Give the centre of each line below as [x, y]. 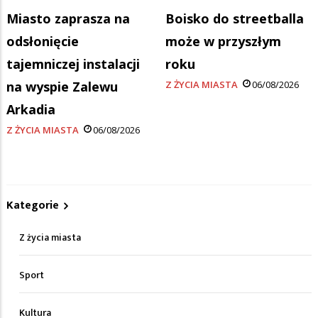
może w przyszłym [223, 41]
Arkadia [33, 109]
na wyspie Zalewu [62, 86]
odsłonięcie [43, 41]
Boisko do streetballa [235, 18]
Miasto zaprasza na [68, 18]
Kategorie [33, 205]
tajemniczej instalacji [73, 64]
